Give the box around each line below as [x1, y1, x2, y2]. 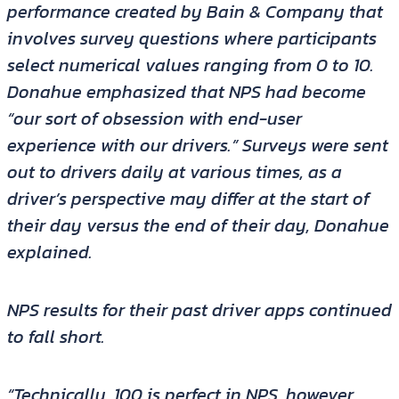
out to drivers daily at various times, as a [6, 159, 342, 186]
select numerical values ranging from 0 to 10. [6, 52, 374, 79]
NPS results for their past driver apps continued [6, 297, 392, 324]
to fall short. [6, 323, 105, 351]
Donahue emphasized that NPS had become [6, 78, 366, 106]
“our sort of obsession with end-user [6, 105, 302, 133]
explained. [6, 239, 93, 266]
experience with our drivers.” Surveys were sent [6, 132, 388, 159]
